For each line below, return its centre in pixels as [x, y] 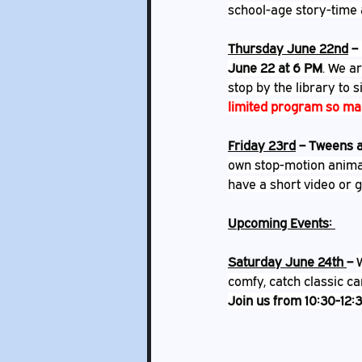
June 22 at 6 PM [275, 68]
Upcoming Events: [282, 223]
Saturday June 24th [287, 262]
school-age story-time [294, 10]
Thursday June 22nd [288, 48]
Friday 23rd [262, 145]
